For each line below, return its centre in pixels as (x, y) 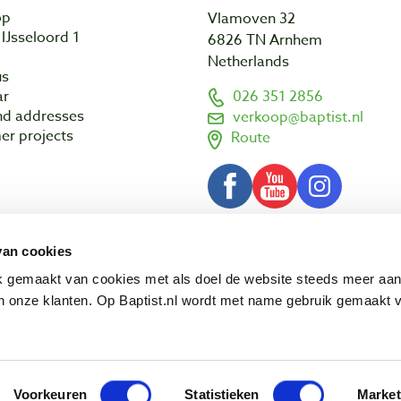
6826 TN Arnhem (265, 41)
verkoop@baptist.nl (298, 118)
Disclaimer (363, 261)
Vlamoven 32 (252, 19)
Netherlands (248, 62)
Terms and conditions (254, 261)
